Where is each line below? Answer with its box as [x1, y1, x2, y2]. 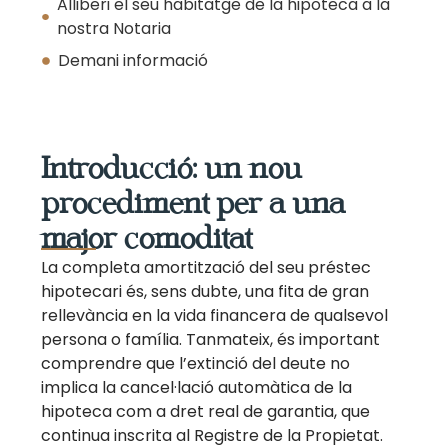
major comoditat [41, 221, 253, 256]
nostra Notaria [56, 17, 171, 40]
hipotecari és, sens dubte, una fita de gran [41, 280, 370, 303]
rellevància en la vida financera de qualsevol [41, 304, 389, 327]
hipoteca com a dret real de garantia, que [41, 400, 371, 423]
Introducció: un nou [41, 151, 303, 186]
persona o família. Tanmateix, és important [41, 328, 381, 351]
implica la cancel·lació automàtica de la [41, 376, 353, 399]
